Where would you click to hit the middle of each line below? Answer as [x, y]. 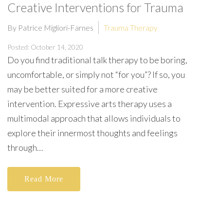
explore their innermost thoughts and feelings [92, 133]
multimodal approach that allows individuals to [94, 118]
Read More [44, 179]
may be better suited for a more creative [82, 89]
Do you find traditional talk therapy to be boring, [97, 60]
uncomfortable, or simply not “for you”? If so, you [96, 74]
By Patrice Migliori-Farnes [50, 27]
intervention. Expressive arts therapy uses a [90, 104]
